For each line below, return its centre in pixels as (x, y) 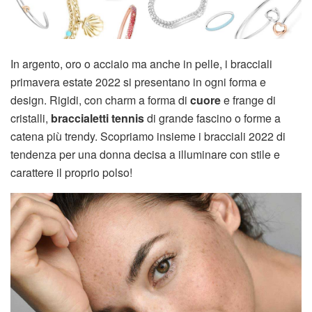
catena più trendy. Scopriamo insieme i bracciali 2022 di (148, 136)
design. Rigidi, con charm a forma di (100, 100)
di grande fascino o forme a (212, 118)
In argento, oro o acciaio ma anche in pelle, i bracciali (141, 63)
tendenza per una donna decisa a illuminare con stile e (145, 154)
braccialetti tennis (97, 118)
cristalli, (31, 118)
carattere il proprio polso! (71, 172)
